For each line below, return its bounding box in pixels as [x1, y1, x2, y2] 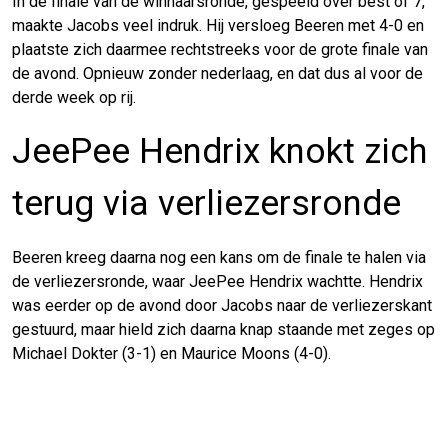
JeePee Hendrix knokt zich [12, 130, 427, 172]
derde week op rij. [12, 87, 136, 107]
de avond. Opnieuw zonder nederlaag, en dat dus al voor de [12, 63, 423, 83]
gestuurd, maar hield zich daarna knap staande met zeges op [12, 319, 435, 339]
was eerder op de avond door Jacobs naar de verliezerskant [12, 295, 432, 315]
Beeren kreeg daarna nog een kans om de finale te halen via [12, 247, 426, 267]
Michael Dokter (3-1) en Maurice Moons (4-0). [12, 343, 331, 363]
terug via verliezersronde [12, 182, 401, 224]
